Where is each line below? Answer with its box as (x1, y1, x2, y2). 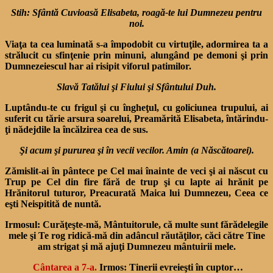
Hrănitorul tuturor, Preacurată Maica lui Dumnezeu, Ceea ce (5, 187, 268, 198)
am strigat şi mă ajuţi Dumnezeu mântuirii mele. (37, 241, 236, 252)
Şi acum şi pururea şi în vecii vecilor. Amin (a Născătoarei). (19, 144, 254, 155)
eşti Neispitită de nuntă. (5, 198, 101, 209)
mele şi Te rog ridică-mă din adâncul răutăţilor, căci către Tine (8, 230, 265, 241)
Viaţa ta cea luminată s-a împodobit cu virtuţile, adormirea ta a (5, 38, 268, 49)
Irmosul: (5, 219, 43, 230)
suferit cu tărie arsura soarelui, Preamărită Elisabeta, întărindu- (5, 113, 268, 124)
